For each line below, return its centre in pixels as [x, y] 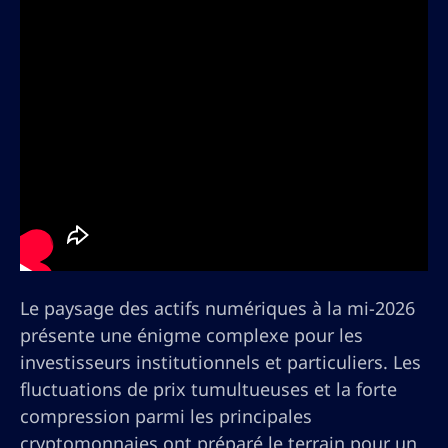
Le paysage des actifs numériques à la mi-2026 [217, 308]
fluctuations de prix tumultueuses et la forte [208, 389]
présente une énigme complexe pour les [191, 335]
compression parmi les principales [166, 416]
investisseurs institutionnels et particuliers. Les [220, 362]
